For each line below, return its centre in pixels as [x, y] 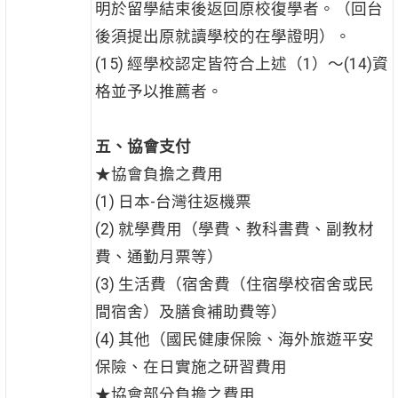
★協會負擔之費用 [159, 175]
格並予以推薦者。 [159, 92]
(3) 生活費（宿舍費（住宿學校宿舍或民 [234, 285]
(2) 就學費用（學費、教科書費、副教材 [234, 230]
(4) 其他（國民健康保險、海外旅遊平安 [234, 340]
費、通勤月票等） [159, 257]
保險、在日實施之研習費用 [191, 367]
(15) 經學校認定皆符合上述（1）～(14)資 [241, 64]
